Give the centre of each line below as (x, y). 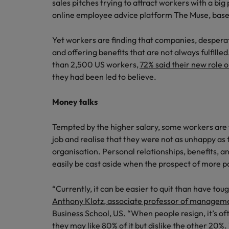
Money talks (75, 102)
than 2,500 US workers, (96, 64)
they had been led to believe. (105, 77)
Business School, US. (89, 213)
